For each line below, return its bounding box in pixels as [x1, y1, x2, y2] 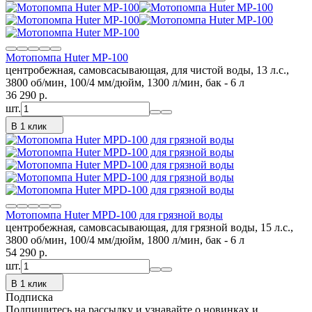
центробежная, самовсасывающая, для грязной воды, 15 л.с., [6, 221, 293, 233]
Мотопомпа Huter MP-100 [6, 51, 128, 63]
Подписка [6, 290, 53, 303]
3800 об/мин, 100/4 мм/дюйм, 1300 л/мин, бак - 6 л [6, 76, 244, 88]
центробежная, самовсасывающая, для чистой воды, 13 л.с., [6, 63, 289, 76]
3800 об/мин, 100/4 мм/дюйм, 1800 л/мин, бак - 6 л [6, 233, 244, 246]
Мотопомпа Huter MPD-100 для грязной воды [6, 208, 223, 221]
